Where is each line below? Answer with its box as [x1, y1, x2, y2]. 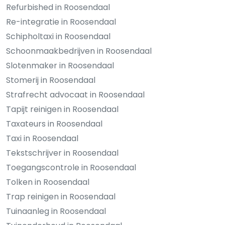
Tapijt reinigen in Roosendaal [6, 103, 119, 115]
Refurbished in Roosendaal [6, 1, 110, 13]
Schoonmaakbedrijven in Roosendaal [6, 45, 152, 57]
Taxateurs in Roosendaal [6, 118, 102, 130]
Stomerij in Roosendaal [6, 74, 95, 86]
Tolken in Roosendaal [6, 176, 89, 188]
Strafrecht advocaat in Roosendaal [6, 88, 145, 100]
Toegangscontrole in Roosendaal [6, 161, 136, 173]
